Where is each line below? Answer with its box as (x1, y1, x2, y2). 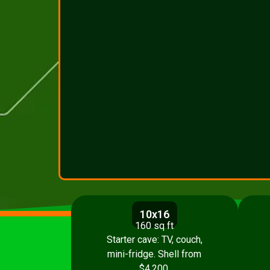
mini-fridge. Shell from (107, 248, 202, 260)
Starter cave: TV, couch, (106, 234, 202, 246)
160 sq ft (135, 220, 174, 231)
